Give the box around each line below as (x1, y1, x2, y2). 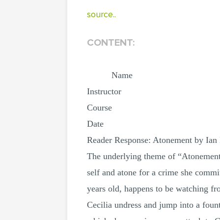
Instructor (87, 86, 121, 96)
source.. (87, 9, 116, 20)
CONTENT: (87, 37, 135, 49)
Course (87, 103, 112, 112)
